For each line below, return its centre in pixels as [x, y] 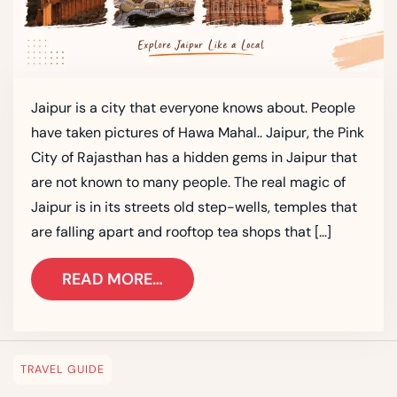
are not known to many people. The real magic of [188, 182]
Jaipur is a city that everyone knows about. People [193, 107]
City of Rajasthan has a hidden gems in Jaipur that [194, 157]
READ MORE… [113, 279]
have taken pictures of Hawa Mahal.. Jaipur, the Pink [198, 132]
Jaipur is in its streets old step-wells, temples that [194, 206]
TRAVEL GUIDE [62, 369]
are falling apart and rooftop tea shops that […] [181, 231]
